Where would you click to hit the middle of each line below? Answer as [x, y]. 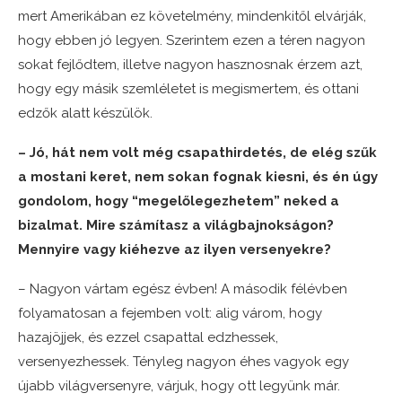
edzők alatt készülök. [85, 114]
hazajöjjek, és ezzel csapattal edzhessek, [148, 338]
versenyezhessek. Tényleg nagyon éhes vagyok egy [184, 362]
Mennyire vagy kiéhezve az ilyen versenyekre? [175, 250]
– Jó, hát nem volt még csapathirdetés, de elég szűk [197, 153]
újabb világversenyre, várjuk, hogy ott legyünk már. [179, 386]
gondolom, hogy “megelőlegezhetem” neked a [179, 201]
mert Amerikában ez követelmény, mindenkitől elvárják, [192, 17]
